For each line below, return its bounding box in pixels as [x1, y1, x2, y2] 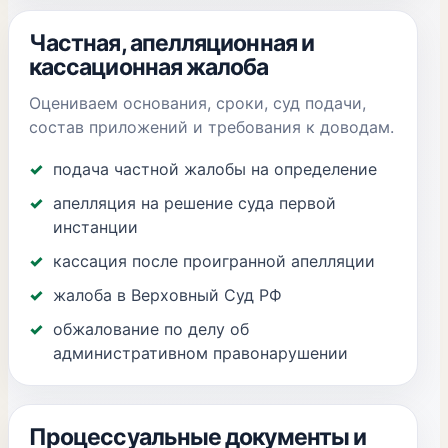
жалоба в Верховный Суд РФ [53, 285, 282, 305]
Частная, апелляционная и [29, 29, 314, 57]
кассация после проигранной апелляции [53, 251, 375, 271]
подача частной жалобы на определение [53, 159, 377, 179]
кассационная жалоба [29, 53, 269, 81]
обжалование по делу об [53, 319, 249, 339]
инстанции [53, 217, 138, 237]
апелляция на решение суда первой [53, 193, 336, 213]
